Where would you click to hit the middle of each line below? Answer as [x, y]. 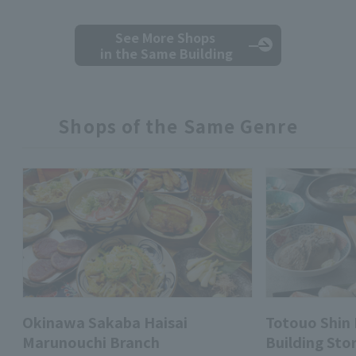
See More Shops [166, 38]
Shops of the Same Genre [178, 126]
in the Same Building [166, 54]
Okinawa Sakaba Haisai [105, 322]
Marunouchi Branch [91, 342]
